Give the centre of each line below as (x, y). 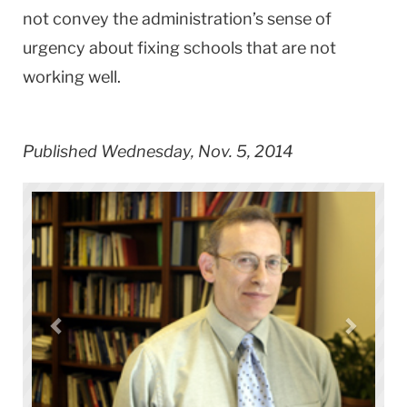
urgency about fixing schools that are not (179, 47)
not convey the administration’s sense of (177, 18)
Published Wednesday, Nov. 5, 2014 (158, 151)
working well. (72, 76)
